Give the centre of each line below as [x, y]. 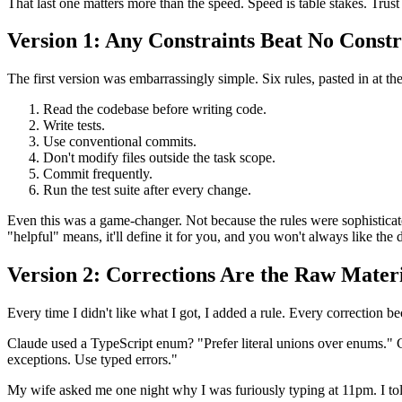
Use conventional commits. [120, 142]
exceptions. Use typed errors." [92, 360]
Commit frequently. [98, 174]
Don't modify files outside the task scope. [159, 158]
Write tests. [74, 126]
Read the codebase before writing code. [155, 109]
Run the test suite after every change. [147, 190]
